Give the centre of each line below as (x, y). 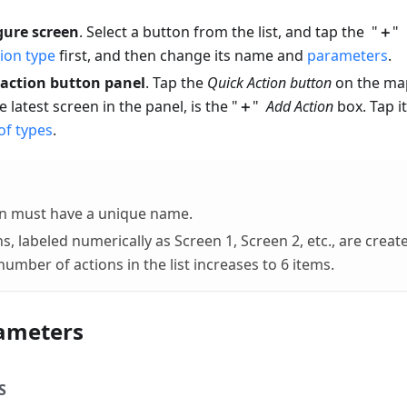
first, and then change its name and (181, 56)
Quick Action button (269, 83)
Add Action (300, 107)
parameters (347, 56)
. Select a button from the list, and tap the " (228, 32)
